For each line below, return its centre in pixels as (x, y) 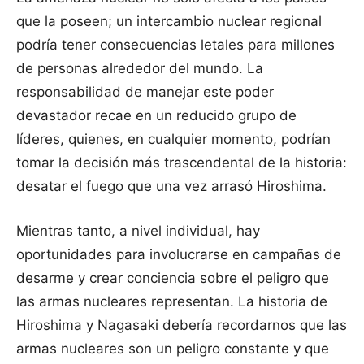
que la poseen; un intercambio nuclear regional (169, 22)
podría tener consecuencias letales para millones (175, 45)
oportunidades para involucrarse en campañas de (179, 255)
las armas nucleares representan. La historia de (172, 302)
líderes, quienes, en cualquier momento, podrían (173, 139)
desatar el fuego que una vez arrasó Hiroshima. (171, 186)
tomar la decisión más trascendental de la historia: (182, 163)
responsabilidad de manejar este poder (145, 92)
